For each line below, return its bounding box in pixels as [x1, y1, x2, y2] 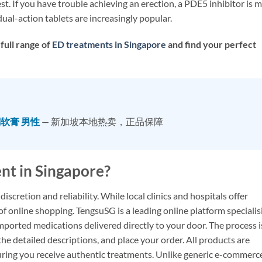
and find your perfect [166, 39, 256, 50]
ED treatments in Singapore [52, 39, 166, 50]
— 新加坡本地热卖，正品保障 [40, 116, 163, 127]
